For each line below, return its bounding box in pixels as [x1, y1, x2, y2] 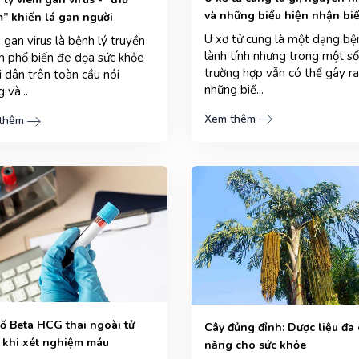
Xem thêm [204, 111, 256, 127]
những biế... [204, 81, 264, 98]
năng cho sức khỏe [204, 337, 306, 353]
